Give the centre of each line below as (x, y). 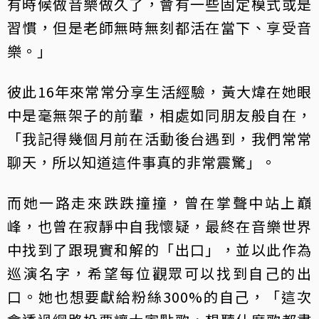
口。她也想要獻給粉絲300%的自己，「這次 (159, 296)
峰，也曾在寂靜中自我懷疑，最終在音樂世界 (159, 226)
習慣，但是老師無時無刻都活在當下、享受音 (159, 27)
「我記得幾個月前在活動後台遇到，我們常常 (159, 138)
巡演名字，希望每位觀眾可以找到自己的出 (159, 273)
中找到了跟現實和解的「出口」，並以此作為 (159, 249)
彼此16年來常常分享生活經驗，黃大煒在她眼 (159, 91)
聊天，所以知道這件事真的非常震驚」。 (142, 162)
